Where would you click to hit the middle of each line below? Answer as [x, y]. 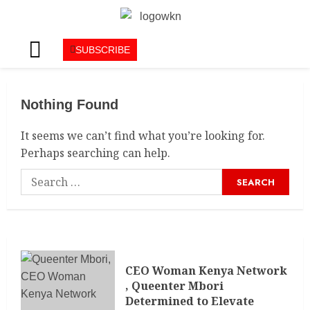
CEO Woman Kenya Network [206, 271]
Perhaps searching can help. [95, 153]
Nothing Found [70, 105]
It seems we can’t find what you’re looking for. [143, 136]
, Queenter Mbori [174, 286]
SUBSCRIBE [103, 50]
